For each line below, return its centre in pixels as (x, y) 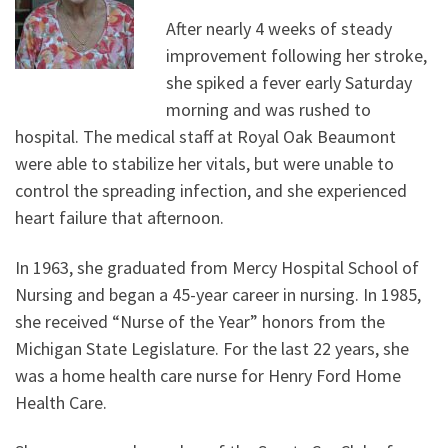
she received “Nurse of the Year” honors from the (200, 321)
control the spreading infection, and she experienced (211, 191)
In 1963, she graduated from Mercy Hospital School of (217, 267)
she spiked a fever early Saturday (288, 83)
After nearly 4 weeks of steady (278, 29)
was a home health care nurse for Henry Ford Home (208, 375)
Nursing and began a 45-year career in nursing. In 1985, (218, 294)
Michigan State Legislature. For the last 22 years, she (212, 348)
